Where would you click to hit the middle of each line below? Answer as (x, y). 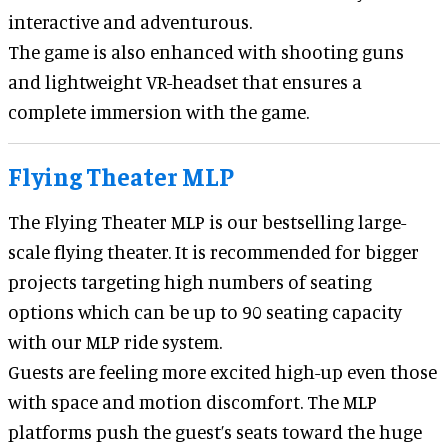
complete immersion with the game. (158, 111)
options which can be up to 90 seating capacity (205, 311)
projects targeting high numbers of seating (190, 281)
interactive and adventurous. (130, 21)
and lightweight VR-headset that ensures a (185, 81)
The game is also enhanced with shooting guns (206, 51)
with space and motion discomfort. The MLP (192, 401)
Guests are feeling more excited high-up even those (222, 371)
